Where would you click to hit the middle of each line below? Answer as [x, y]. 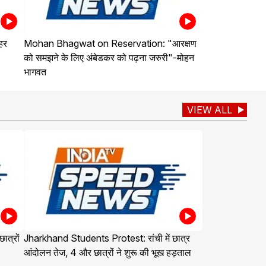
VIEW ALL [210, 110]
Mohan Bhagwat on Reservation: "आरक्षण [110, 44]
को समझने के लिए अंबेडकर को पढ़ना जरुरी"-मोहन [109, 58]
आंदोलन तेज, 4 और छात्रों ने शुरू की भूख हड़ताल [107, 253]
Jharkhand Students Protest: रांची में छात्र [107, 238]
